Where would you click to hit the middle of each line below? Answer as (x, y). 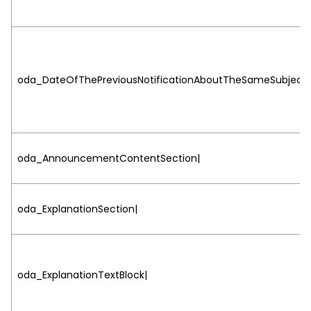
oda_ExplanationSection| (77, 209)
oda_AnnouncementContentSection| (109, 158)
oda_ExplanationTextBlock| (82, 275)
